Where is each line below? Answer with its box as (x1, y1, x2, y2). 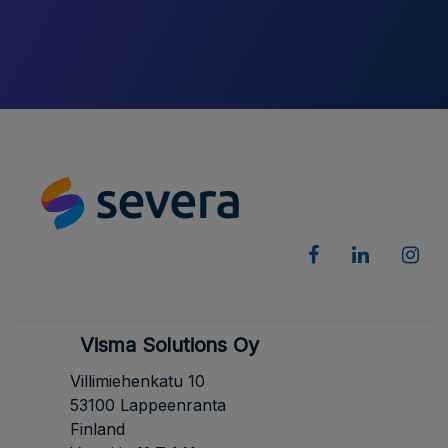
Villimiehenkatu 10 (70, 370, 205, 391)
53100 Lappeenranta (70, 394, 226, 415)
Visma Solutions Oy (80, 332, 259, 357)
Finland (70, 418, 125, 439)
